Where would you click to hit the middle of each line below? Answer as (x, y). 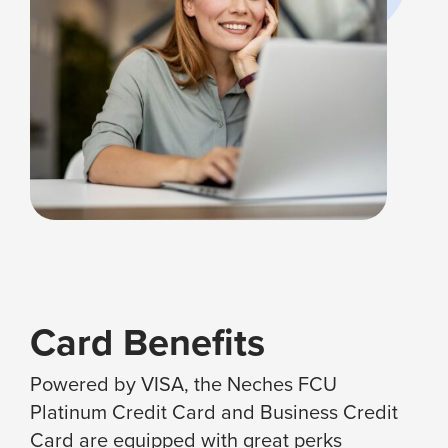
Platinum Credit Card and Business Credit (214, 411)
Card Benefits (147, 341)
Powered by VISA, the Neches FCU (183, 383)
